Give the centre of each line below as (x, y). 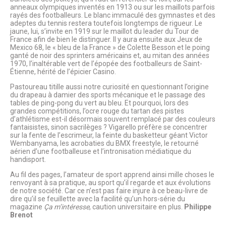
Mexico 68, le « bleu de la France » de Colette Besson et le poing (110, 48)
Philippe (198, 207)
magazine (27, 207)
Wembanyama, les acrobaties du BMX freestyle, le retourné (104, 144)
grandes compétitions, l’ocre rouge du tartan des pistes (97, 111)
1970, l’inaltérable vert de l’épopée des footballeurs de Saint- (106, 64)
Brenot (21, 215)
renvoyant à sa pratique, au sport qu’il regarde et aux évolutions (110, 183)
